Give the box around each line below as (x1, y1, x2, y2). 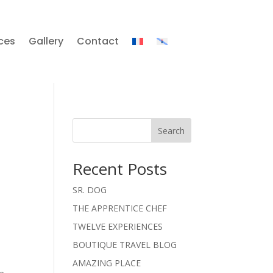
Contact (76, 34, 119, 48)
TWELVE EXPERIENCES (73, 220, 163, 232)
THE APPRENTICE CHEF (73, 202, 168, 214)
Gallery (28, 34, 63, 48)
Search (157, 124, 185, 136)
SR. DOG (73, 183, 107, 196)
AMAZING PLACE (73, 257, 141, 269)
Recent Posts (73, 157, 168, 180)
